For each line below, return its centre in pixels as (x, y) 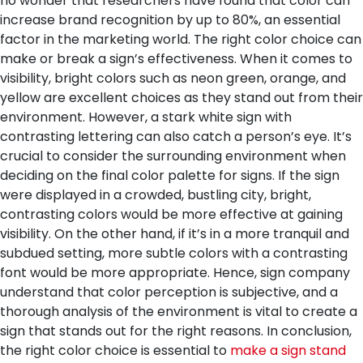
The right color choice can (278, 39)
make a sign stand (288, 350)
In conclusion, (309, 331)
